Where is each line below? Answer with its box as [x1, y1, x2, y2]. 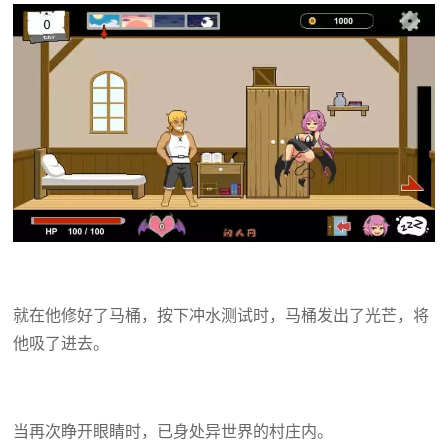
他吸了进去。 [12, 332, 109, 353]
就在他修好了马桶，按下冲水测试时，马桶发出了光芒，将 [12, 304, 429, 325]
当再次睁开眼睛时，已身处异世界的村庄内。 [12, 420, 333, 441]
